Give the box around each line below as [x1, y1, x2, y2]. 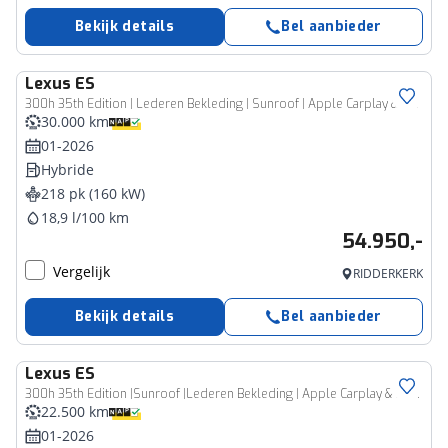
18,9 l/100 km [41, 208, 129, 227]
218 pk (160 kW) [41, 184, 145, 203]
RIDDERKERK [353, 265, 423, 282]
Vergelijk [53, 262, 110, 281]
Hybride [41, 160, 94, 179]
